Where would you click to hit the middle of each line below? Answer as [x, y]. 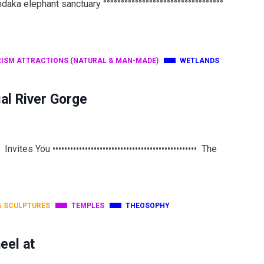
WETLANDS [199, 60]
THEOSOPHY [148, 205]
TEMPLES [88, 205]
